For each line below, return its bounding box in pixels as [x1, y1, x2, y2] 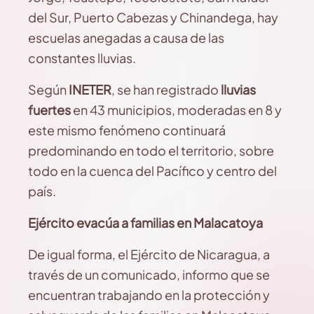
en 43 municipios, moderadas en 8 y [71, 102, 282, 118]
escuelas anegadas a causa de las [28, 29, 224, 46]
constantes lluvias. [28, 50, 136, 66]
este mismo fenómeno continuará [28, 122, 226, 138]
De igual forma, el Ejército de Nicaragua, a [28, 246, 270, 262]
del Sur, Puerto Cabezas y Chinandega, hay [28, 9, 278, 25]
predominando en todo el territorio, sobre [28, 142, 274, 158]
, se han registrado [111, 81, 221, 97]
